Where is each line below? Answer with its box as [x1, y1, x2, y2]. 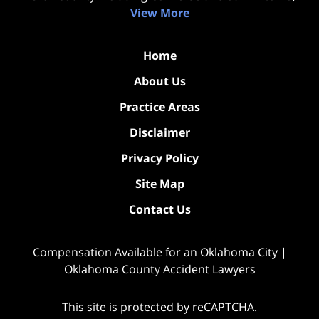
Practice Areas [119, 98, 200, 115]
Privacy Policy [120, 150, 199, 166]
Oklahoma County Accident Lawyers [63, 261, 256, 277]
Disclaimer [129, 124, 190, 140]
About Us [133, 73, 186, 89]
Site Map [135, 175, 184, 192]
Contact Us [128, 201, 191, 217]
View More [130, 4, 189, 21]
